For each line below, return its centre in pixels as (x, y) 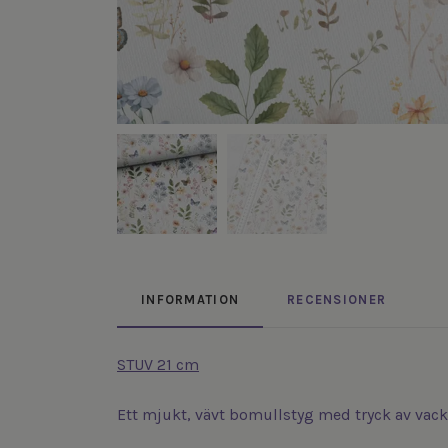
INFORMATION (190, 300)
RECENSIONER (337, 300)
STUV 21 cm (158, 365)
